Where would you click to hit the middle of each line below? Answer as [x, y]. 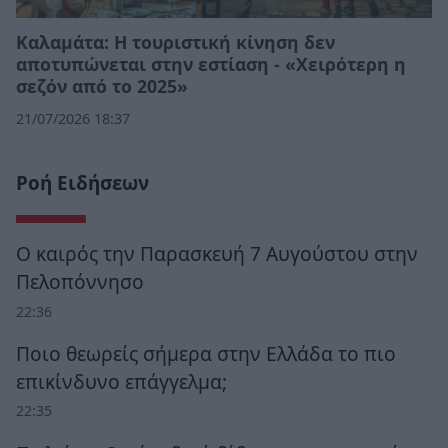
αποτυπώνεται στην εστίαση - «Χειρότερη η [211, 64]
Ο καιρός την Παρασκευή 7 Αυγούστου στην [217, 254]
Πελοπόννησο [80, 282]
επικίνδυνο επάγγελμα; [121, 382]
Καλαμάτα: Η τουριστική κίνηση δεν [175, 42]
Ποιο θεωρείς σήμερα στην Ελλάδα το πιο [206, 354]
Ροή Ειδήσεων [82, 183]
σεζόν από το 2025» [102, 86]
